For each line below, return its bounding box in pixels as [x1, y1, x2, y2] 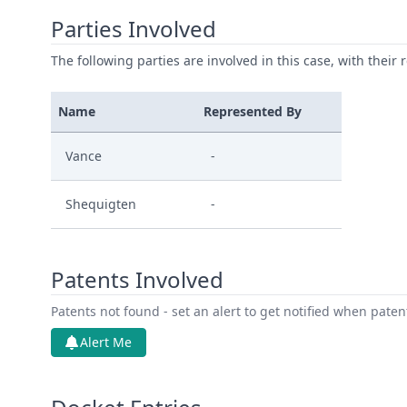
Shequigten [65, 195, 136, 213]
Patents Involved [51, 264, 223, 294]
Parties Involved [51, 14, 216, 44]
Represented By [203, 103, 302, 120]
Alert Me [80, 333, 132, 351]
